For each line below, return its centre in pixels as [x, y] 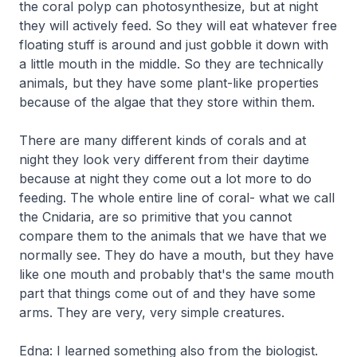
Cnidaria [67, 216]
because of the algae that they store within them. [169, 102]
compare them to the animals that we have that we [173, 235]
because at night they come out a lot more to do [165, 178]
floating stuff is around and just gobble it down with [174, 44]
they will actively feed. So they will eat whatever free [178, 25]
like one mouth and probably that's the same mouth [177, 274]
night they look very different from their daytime [164, 159]
